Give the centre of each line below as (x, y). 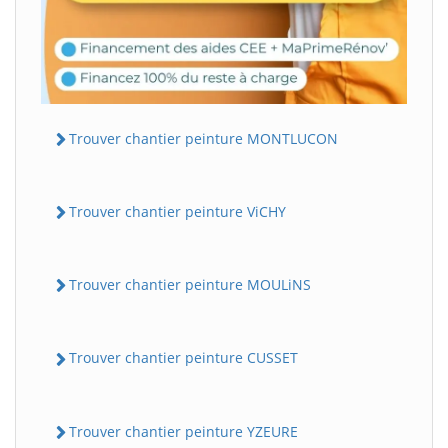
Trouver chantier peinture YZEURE (183, 431)
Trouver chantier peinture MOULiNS (190, 285)
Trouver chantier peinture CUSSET (183, 358)
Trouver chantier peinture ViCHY (177, 211)
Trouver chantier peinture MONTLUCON (203, 138)
